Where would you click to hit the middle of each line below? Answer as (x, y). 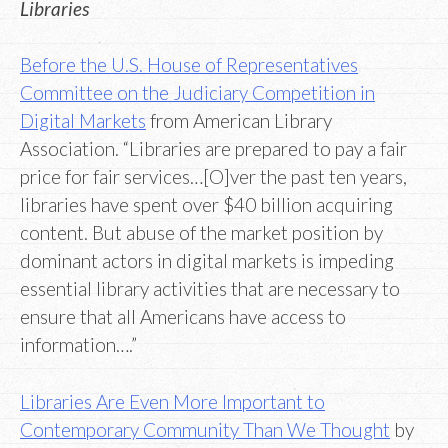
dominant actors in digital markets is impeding (207, 261)
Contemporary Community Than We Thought (205, 429)
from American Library (239, 121)
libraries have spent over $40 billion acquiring (206, 205)
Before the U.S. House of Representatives (189, 65)
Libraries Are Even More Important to (172, 401)
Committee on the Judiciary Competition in (197, 93)
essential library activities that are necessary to (210, 289)
